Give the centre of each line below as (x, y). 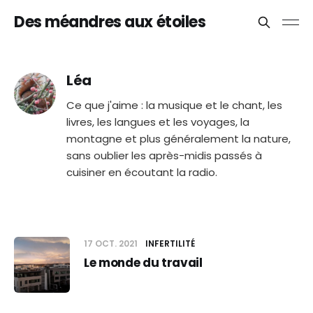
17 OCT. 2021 (112, 243)
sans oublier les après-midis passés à (164, 155)
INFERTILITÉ (170, 243)
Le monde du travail (143, 263)
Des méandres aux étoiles (110, 22)
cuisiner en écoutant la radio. (142, 172)
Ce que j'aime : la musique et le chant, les (174, 105)
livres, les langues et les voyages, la (158, 122)
